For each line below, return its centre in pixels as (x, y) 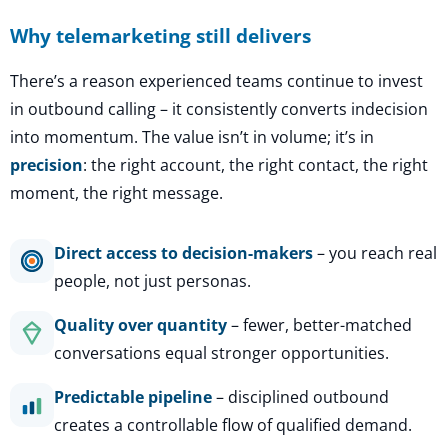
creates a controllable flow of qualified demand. (233, 424)
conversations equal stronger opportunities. (221, 352)
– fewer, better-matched (319, 324)
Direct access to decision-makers (183, 252)
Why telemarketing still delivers (160, 35)
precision (46, 164)
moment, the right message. (116, 192)
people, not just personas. (152, 280)
